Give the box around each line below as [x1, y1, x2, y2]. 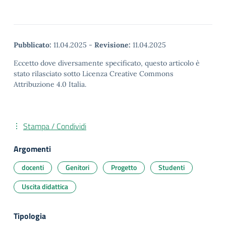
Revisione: [94, 40, 131, 49]
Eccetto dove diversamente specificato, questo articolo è [14, 59, 200, 68]
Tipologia [14, 210, 46, 222]
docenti [22, 162, 44, 173]
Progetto [111, 162, 137, 173]
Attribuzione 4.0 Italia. [14, 80, 86, 89]
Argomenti [14, 143, 51, 155]
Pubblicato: [14, 40, 51, 49]
